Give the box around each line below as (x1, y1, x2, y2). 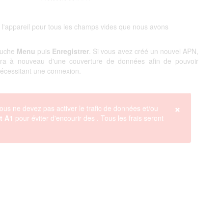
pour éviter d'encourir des (13, 113, 97, 123)
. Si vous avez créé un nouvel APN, (89, 46, 199, 56)
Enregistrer (52, 46, 89, 56)
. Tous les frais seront (97, 113, 164, 123)
